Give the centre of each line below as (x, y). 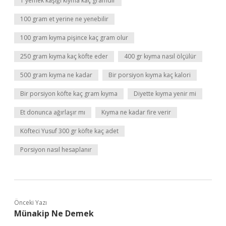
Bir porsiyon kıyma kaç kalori (150, 75)
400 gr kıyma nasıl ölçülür (160, 56)
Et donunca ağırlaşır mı (53, 112)
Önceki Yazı (31, 203)
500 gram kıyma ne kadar (56, 75)
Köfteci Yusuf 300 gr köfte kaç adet (69, 131)
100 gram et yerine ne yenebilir (64, 19)
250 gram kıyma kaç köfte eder (64, 56)
